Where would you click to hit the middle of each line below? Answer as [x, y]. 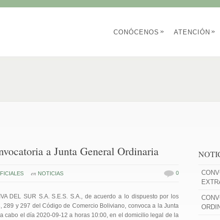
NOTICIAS [51, 173]
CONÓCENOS [136, 32]
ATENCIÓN [192, 32]
